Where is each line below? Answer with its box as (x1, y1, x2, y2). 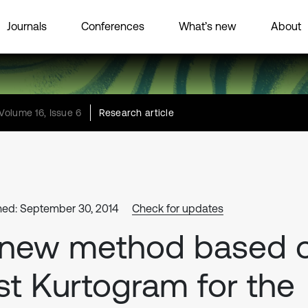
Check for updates (132, 202, 223, 214)
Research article (98, 107, 175, 118)
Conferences (81, 19, 144, 32)
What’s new (179, 19, 236, 32)
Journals (7, 19, 47, 32)
